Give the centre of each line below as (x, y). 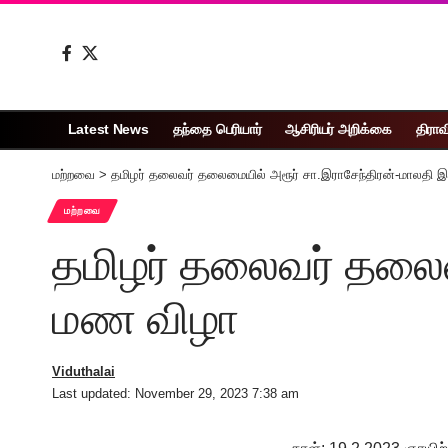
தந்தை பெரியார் (217, 129)
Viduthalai (83, 371)
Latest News (108, 129)
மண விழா (145, 318)
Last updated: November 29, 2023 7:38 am (175, 393)
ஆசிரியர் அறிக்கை (338, 129)
